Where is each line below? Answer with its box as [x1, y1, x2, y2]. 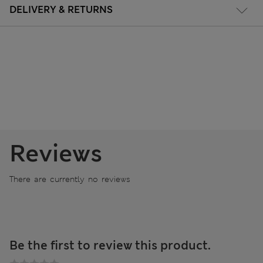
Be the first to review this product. [9, 238, 211, 254]
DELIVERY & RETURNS [9, 4, 113, 16]
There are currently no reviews [9, 174, 130, 185]
